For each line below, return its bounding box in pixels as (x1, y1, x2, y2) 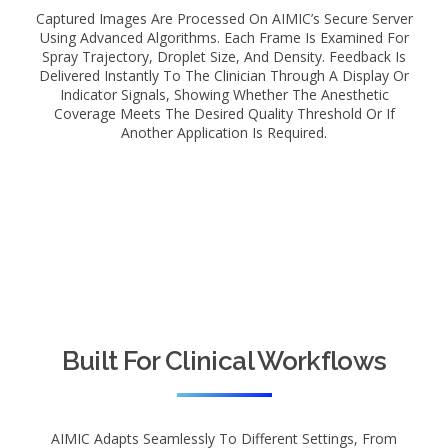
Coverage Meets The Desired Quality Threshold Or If (53, 104, 395, 123)
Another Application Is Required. (121, 123, 327, 142)
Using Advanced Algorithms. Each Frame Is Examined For (39, 28, 409, 47)
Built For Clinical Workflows (61, 346, 387, 376)
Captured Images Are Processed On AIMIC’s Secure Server (35, 9, 413, 28)
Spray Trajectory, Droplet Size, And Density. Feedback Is (42, 47, 406, 66)
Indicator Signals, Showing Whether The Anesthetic (59, 85, 389, 104)
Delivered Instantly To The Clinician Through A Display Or (39, 66, 409, 85)
